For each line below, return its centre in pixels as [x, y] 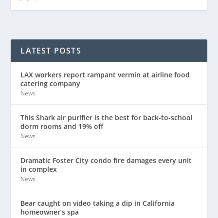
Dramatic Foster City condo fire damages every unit [106, 160]
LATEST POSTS [51, 50]
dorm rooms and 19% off [62, 126]
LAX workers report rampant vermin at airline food [105, 74]
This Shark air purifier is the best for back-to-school [107, 117]
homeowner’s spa [50, 212]
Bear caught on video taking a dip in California [98, 203]
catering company [51, 83]
